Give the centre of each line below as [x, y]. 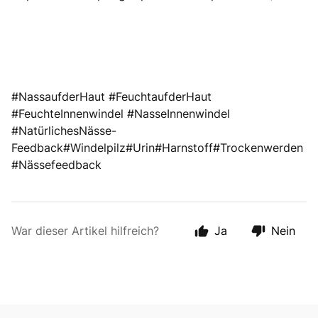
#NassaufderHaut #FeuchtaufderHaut [111, 97]
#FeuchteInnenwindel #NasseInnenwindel [121, 114]
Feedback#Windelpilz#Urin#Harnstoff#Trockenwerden [157, 148]
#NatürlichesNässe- [64, 131]
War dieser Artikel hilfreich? [85, 231]
